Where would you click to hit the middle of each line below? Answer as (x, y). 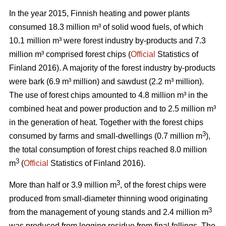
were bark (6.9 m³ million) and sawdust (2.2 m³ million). (106, 82)
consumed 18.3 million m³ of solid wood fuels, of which (106, 27)
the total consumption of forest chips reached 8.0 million (108, 150)
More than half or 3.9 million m (63, 185)
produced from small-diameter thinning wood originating (108, 199)
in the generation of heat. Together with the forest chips (106, 123)
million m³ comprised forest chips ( (70, 54)
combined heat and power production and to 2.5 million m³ (112, 109)
